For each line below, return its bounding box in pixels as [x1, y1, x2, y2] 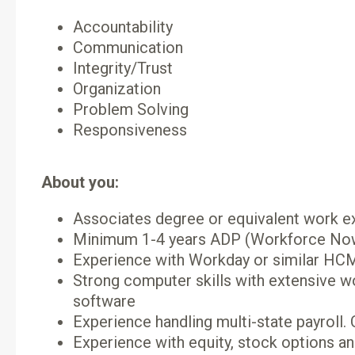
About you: [41, 173, 119, 192]
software [73, 292, 136, 311]
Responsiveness [73, 120, 187, 139]
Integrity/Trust [73, 59, 173, 78]
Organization [73, 79, 161, 98]
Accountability [73, 17, 173, 36]
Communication [73, 38, 183, 57]
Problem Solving [73, 100, 189, 119]
